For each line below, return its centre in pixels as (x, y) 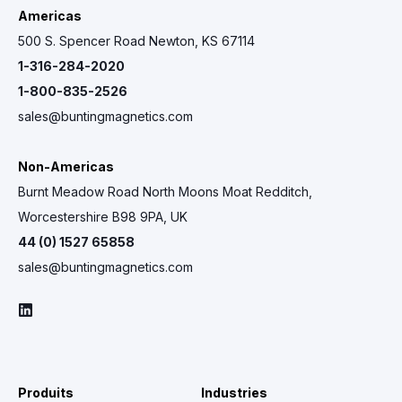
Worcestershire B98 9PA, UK (103, 216)
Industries (234, 392)
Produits (46, 392)
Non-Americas (66, 166)
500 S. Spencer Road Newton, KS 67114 (136, 40)
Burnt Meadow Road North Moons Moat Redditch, (165, 191)
